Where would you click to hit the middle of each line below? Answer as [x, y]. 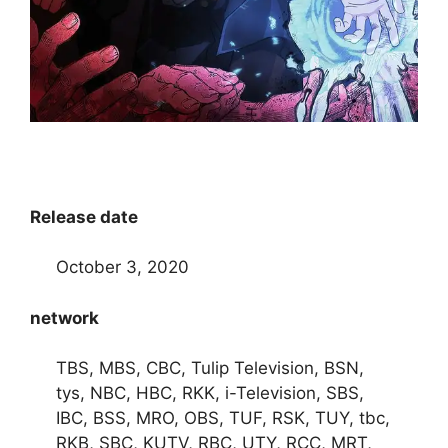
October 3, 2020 [122, 267]
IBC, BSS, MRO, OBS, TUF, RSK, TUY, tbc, [222, 418]
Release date [84, 216]
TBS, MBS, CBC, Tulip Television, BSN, [209, 368]
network [64, 317]
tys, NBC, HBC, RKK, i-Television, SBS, [209, 393]
